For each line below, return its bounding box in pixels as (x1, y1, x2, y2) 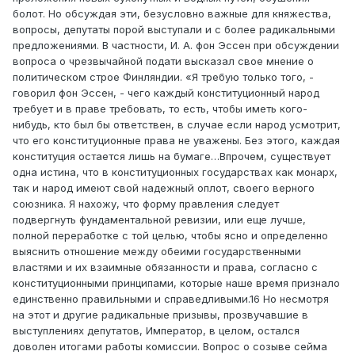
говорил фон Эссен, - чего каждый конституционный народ (13, 86, 319, 100)
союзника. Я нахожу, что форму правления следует (13, 197, 279, 211)
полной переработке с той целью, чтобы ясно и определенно (13, 229, 328, 242)
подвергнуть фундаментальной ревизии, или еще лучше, (13, 213, 306, 227)
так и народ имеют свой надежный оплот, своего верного (13, 181, 315, 195)
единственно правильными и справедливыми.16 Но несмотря (13, 292, 329, 306)
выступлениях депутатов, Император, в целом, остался (13, 324, 300, 338)
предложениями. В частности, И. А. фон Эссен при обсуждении (13, 39, 339, 52)
